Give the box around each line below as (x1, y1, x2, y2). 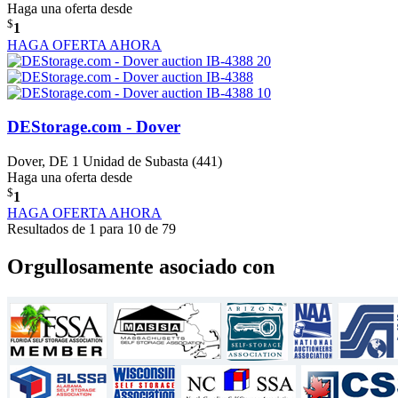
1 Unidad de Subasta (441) (72, 154, 222, 169)
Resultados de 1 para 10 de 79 (7, 221, 176, 237)
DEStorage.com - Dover (7, 117, 180, 137)
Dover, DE (7, 154, 68, 169)
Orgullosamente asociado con (7, 255, 275, 279)
